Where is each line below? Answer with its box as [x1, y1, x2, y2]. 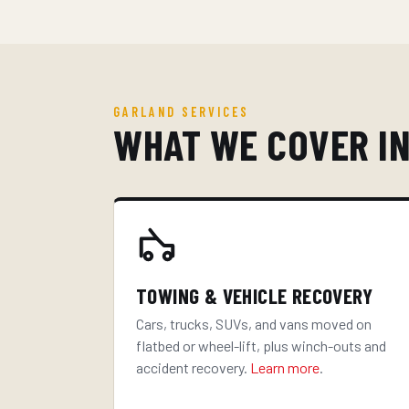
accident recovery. [136, 359, 250, 376]
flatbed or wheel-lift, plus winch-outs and [136, 337, 386, 354]
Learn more [250, 359, 320, 376]
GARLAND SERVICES [113, 104, 249, 120]
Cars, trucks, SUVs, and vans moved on [136, 315, 372, 332]
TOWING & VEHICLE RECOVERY [136, 283, 372, 309]
